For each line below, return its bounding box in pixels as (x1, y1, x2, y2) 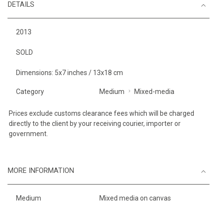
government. (9, 130, 48, 138)
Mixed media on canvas (99, 194, 171, 202)
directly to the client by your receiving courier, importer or (9, 120, 181, 128)
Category (16, 88, 44, 96)
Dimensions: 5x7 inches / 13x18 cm (16, 69, 123, 77)
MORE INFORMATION (8, 167, 74, 175)
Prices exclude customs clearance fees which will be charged (9, 109, 194, 118)
